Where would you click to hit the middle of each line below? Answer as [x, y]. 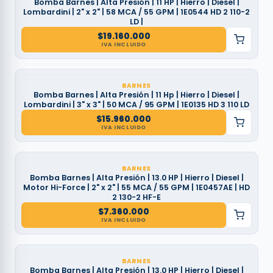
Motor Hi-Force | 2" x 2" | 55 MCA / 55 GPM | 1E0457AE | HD [136, 187]
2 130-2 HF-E [136, 197]
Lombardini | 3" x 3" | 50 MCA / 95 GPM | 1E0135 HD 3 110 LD [136, 104]
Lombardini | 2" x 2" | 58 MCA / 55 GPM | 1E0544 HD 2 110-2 [136, 12]
